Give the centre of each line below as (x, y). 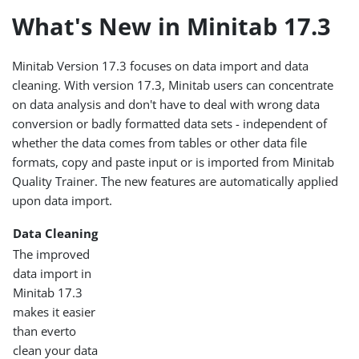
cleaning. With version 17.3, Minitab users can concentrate (173, 85)
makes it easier (54, 311)
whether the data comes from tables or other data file (160, 142)
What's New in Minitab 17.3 (172, 26)
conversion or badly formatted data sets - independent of (170, 123)
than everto (45, 331)
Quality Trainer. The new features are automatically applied (175, 181)
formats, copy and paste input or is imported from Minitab (173, 161)
